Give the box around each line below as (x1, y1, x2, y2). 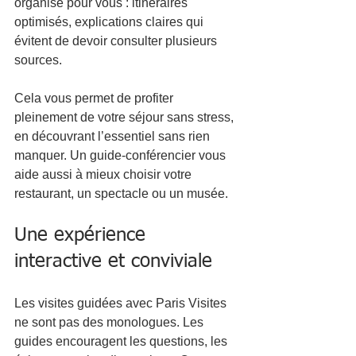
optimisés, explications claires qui (14, 14, 207, 29)
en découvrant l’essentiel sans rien (14, 129, 213, 143)
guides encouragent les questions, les (14, 334, 230, 348)
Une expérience (14, 225, 152, 245)
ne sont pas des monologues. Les (14, 315, 207, 329)
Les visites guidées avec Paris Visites (14, 296, 230, 310)
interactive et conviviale (14, 251, 212, 271)
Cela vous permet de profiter (14, 91, 176, 105)
